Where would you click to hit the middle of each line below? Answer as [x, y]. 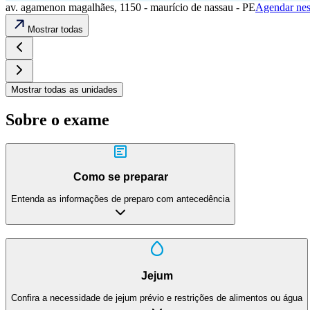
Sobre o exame [57, 120]
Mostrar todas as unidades [64, 90]
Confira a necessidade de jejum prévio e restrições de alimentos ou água [157, 298]
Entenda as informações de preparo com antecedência [120, 199]
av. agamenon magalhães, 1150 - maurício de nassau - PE [130, 8]
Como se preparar [120, 176]
